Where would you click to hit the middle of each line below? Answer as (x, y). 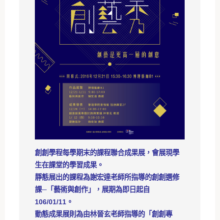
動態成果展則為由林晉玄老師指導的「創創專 (104, 214)
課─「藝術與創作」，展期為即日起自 (93, 189)
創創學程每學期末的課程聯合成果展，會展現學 (107, 152)
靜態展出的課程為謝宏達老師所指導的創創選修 (107, 177)
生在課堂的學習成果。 (69, 165)
